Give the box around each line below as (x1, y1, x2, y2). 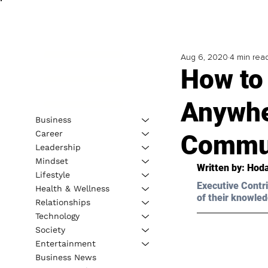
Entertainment (35, 238, 96, 248)
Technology (35, 211, 80, 221)
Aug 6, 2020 (180, 52, 228, 63)
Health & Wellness (35, 183, 109, 193)
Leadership (35, 142, 81, 152)
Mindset (35, 156, 68, 166)
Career (35, 128, 63, 138)
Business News (35, 252, 96, 262)
